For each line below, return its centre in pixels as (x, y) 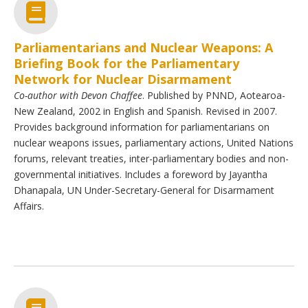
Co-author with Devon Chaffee (78, 96)
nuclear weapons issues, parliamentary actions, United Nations (154, 143)
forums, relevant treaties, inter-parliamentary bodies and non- (151, 159)
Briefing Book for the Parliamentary (126, 64)
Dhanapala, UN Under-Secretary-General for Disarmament (144, 190)
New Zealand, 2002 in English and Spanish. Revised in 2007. (145, 111)
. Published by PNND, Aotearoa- (214, 96)
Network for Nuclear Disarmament (123, 79)
